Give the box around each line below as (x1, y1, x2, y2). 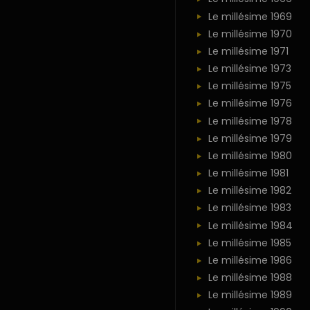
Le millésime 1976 (208, 96, 292, 111)
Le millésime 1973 (208, 62, 291, 76)
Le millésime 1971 (208, 44, 289, 58)
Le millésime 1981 (208, 166, 289, 181)
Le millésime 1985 (208, 235, 291, 250)
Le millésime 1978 (208, 113, 292, 128)
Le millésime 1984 (208, 218, 293, 232)
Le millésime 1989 (208, 288, 292, 302)
